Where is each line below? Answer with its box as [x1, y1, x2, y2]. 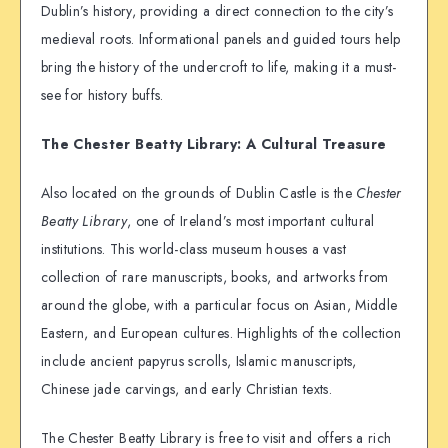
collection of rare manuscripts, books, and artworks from [41, 267, 389, 287]
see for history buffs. [41, 85, 164, 106]
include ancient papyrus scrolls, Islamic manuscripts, [41, 351, 357, 371]
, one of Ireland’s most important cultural [126, 211, 375, 231]
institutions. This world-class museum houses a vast [41, 239, 346, 259]
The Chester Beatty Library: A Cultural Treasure [41, 134, 387, 155]
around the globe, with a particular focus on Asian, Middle [41, 295, 398, 315]
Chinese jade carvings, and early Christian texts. [41, 379, 333, 399]
